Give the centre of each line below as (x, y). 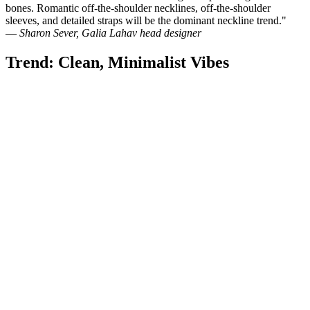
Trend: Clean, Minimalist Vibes (117, 62)
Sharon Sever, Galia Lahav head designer (110, 33)
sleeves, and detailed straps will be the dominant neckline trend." (146, 20)
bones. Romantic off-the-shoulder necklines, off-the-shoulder (138, 8)
